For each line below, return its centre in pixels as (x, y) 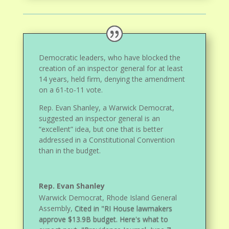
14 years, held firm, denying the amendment (112, 79)
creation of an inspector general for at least (111, 68)
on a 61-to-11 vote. (71, 89)
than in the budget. (70, 150)
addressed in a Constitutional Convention (107, 140)
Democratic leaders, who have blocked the (110, 57)
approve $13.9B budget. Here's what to (104, 219)
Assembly (55, 208)
